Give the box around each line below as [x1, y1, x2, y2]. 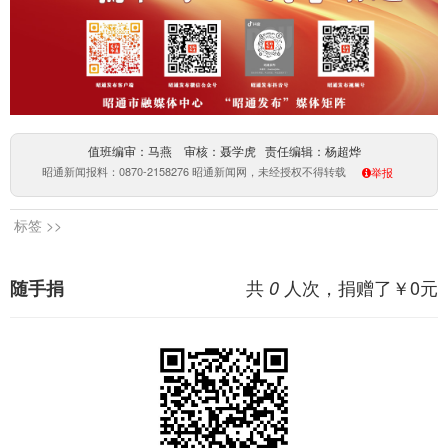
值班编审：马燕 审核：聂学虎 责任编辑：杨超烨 [87, 145, 361, 160]
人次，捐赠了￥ [279, 274, 410, 301]
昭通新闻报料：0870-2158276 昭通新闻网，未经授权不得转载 [42, 163, 349, 180]
